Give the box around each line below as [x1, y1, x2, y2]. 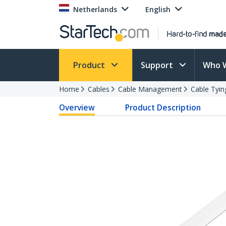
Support [141, 60, 175, 71]
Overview [59, 102, 95, 113]
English [145, 5, 171, 14]
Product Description [125, 102, 201, 113]
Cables [88, 84, 109, 94]
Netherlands [73, 5, 117, 14]
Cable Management [118, 84, 182, 94]
